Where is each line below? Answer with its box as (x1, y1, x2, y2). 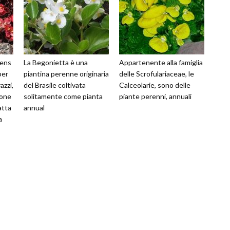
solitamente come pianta (24, 92, 103, 101)
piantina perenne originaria (24, 69, 109, 79)
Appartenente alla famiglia (119, 58, 203, 67)
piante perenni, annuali (119, 92, 191, 101)
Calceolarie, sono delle (119, 81, 190, 90)
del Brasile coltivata (24, 81, 86, 90)
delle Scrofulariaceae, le (119, 69, 194, 79)
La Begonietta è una (24, 58, 88, 67)
